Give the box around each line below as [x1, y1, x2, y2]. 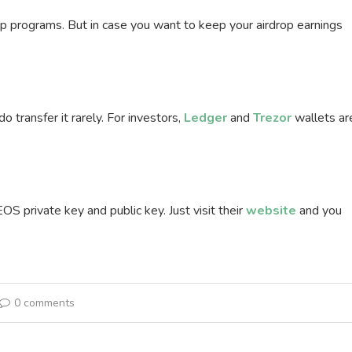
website [246, 202, 296, 220]
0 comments [13, 295, 75, 311]
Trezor [253, 109, 291, 127]
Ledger [184, 109, 227, 127]
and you [296, 202, 342, 220]
